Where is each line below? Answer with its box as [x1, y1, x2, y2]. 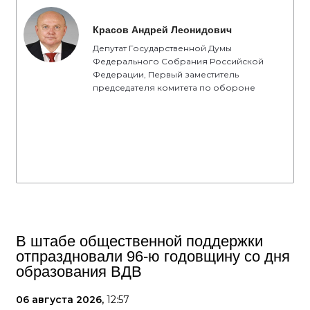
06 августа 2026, [16, 293, 107, 306]
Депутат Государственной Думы [93, 43, 232, 53]
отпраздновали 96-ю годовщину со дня [16, 248, 290, 265]
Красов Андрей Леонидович [93, 24, 232, 35]
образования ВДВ [16, 263, 142, 280]
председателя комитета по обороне [93, 82, 255, 93]
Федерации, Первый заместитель [93, 69, 239, 80]
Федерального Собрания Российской [93, 56, 264, 66]
